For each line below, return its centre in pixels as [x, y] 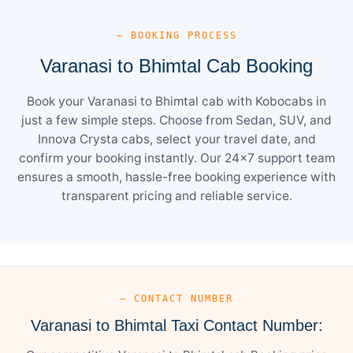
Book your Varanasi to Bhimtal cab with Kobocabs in [176, 101]
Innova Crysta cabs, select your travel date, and [176, 139]
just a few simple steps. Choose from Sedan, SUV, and [176, 120]
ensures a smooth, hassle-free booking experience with [176, 176]
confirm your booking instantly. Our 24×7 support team [176, 158]
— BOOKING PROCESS [176, 35]
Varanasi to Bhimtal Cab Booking [176, 65]
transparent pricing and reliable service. [176, 195]
